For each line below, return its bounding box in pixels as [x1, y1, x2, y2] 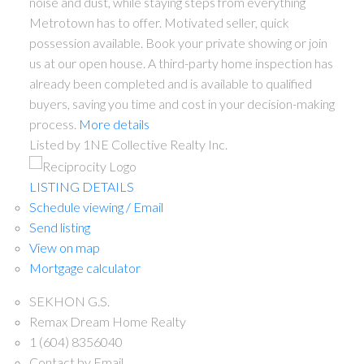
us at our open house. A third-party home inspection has [28, 54, 333, 71]
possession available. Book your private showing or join [28, 34, 327, 50]
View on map [28, 240, 100, 256]
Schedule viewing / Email [28, 199, 163, 215]
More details [78, 115, 149, 132]
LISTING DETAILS [28, 179, 134, 195]
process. [28, 115, 76, 132]
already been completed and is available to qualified [28, 75, 312, 91]
